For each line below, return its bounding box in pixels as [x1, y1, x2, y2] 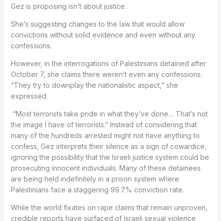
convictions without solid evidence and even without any [10, 30, 195, 39]
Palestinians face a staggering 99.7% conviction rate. [10, 185, 184, 194]
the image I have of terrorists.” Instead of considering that [10, 120, 197, 129]
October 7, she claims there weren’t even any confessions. [10, 70, 202, 78]
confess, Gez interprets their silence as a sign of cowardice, [10, 142, 207, 150]
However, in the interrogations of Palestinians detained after [10, 59, 206, 68]
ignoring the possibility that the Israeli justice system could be [10, 152, 209, 161]
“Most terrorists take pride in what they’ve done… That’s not [10, 109, 208, 118]
